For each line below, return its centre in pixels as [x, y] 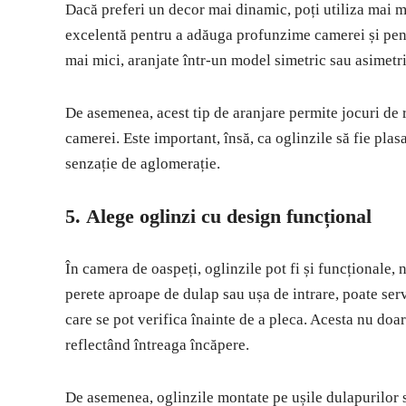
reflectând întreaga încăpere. [157, 345]
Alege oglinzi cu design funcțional [229, 217]
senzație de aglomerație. [143, 164]
